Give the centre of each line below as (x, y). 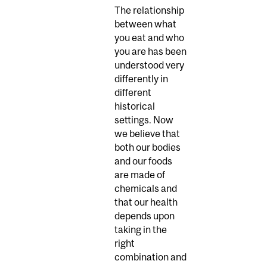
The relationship (149, 10)
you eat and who (149, 38)
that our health (146, 202)
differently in (141, 79)
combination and (150, 257)
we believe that (147, 134)
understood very (149, 65)
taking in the (141, 230)
